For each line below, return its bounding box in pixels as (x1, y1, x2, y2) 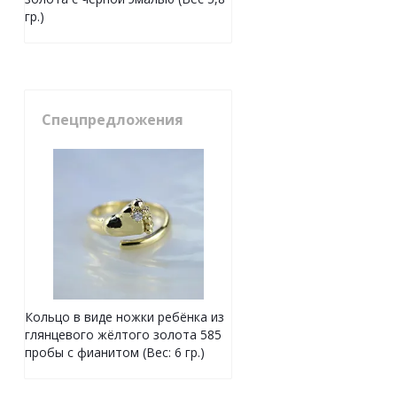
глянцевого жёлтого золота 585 (25, 326, 222, 344)
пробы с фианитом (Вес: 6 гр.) (25, 344, 205, 362)
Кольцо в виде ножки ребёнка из (25, 308, 224, 326)
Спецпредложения (42, 110, 183, 130)
